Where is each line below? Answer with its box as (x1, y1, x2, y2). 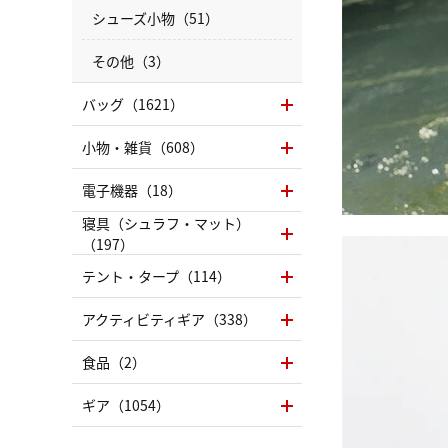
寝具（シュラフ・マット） (82, 212, 250, 233)
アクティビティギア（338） (82, 309, 257, 330)
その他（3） (92, 51, 170, 72)
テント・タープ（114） (82, 266, 231, 287)
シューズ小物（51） (92, 8, 219, 29)
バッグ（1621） (82, 94, 184, 115)
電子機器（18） (82, 180, 182, 201)
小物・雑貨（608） (82, 137, 204, 158)
